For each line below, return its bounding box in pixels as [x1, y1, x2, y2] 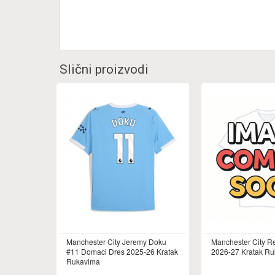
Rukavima [66, 256, 100, 266]
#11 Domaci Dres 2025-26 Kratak [66, 246, 178, 257]
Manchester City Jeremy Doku [66, 236, 166, 247]
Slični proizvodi [60, 62, 149, 77]
